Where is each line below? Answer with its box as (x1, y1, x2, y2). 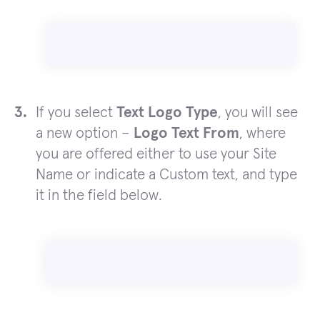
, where (239, 126, 286, 141)
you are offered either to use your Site (36, 146, 276, 162)
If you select (36, 105, 116, 121)
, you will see (218, 105, 298, 121)
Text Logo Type (116, 105, 218, 121)
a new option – (36, 126, 134, 141)
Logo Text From (134, 126, 239, 141)
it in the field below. (36, 188, 162, 204)
